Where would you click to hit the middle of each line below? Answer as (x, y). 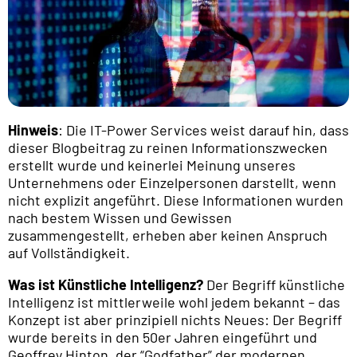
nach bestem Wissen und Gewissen (120, 218)
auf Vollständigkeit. (69, 253)
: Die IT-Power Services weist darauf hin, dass (204, 130)
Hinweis (33, 130)
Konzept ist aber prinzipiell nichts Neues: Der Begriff (175, 320)
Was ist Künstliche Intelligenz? (106, 285)
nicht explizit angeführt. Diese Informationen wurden (176, 200)
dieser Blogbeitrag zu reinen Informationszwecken (168, 148)
